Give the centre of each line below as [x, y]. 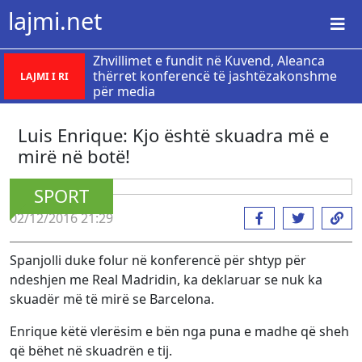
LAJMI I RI [44, 76]
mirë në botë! [74, 156]
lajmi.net [55, 21]
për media [124, 91]
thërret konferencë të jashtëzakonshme [215, 76]
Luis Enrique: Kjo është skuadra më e [173, 135]
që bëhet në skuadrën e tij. [91, 351]
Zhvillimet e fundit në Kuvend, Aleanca [209, 61]
